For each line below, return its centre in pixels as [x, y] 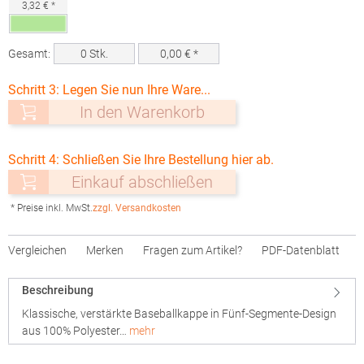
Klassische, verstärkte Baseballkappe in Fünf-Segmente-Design [179, 314]
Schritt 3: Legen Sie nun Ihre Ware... [109, 90]
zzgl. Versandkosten [137, 208]
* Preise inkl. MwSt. [52, 208]
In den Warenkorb [142, 112]
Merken [105, 250]
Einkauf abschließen [142, 182]
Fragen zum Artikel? [193, 250]
